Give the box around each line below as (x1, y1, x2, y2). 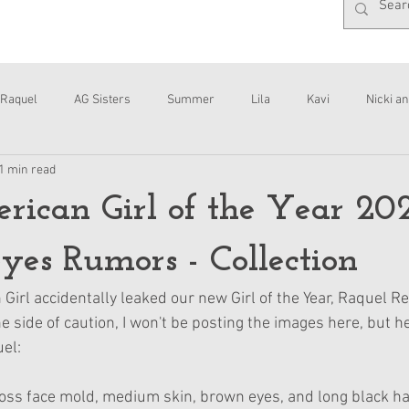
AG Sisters (74, 91, 131, 108)
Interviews (15, 164, 71, 181)
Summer (167, 91, 215, 108)
